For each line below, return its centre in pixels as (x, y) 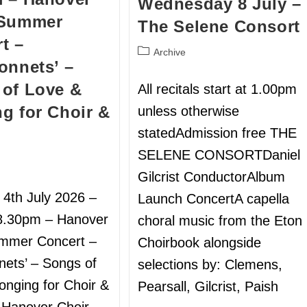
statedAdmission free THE (218, 133)
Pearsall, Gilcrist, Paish (221, 286)
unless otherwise (189, 111)
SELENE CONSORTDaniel (219, 155)
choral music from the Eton (220, 220)
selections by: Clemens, (210, 264)
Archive (170, 52)
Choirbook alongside (200, 242)
